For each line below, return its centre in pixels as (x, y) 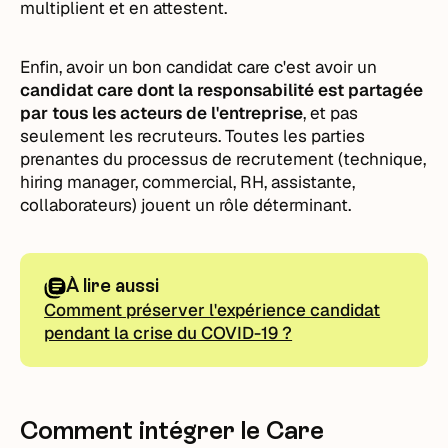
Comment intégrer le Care (172, 429)
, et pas (331, 112)
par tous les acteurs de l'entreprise (162, 112)
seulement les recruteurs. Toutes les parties (193, 135)
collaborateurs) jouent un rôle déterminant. (186, 204)
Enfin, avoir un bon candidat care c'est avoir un (199, 66)
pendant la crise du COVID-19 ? (168, 332)
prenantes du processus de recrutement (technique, (223, 158)
